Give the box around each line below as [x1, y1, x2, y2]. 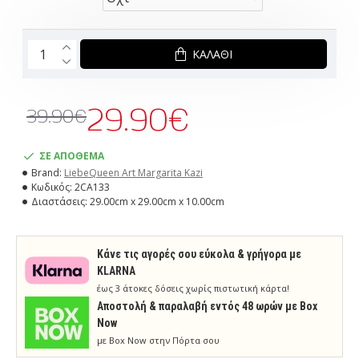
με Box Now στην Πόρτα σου [97, 334, 220, 346]
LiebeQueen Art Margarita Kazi [64, 166, 203, 179]
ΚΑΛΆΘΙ [192, 46, 232, 62]
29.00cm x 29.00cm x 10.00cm [90, 195, 224, 208]
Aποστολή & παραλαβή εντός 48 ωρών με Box [97, 300, 317, 313]
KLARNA [97, 264, 135, 277]
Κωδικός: [31, 180, 72, 194]
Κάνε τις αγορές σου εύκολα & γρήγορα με [97, 248, 301, 260]
